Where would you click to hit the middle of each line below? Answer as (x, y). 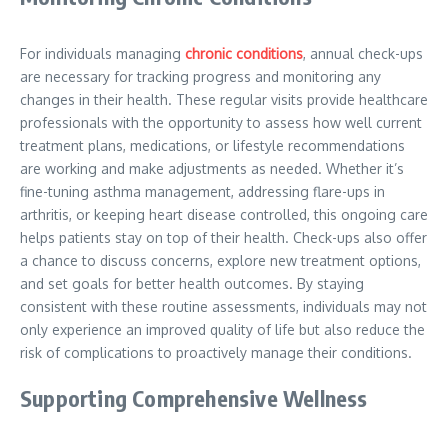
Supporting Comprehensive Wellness (196, 398)
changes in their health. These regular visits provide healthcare (224, 99)
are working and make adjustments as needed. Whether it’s (212, 168)
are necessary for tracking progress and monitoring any (200, 76)
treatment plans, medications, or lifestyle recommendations (212, 145)
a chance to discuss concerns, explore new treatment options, (220, 260)
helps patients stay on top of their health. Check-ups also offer (223, 237)
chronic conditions (244, 53)
